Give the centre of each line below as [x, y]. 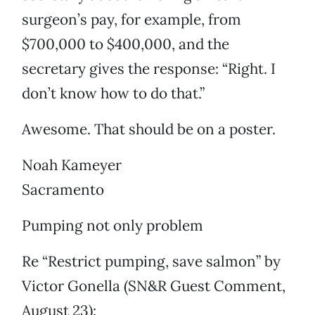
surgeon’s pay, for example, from [131, 20]
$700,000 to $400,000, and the [126, 44]
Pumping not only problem [112, 226]
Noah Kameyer [72, 165]
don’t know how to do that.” [113, 94]
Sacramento [63, 190]
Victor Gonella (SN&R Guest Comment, [154, 286]
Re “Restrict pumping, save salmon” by [151, 262]
